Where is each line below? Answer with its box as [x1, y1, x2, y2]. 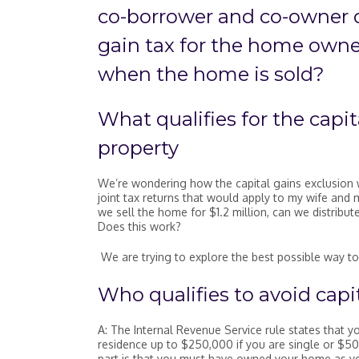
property [98, 136, 179, 159]
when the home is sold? [98, 63, 325, 86]
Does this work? [98, 219, 181, 233]
